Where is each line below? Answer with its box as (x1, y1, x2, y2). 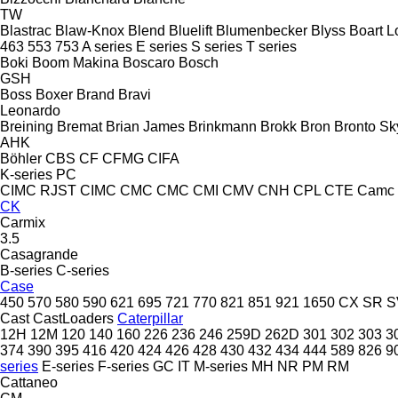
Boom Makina (32, 54, 119, 70)
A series (82, 38, 132, 54)
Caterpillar (117, 310, 183, 326)
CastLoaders (33, 310, 114, 326)
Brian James (106, 118, 185, 134)
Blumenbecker (216, 22, 307, 38)
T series (246, 38, 297, 54)
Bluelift (169, 22, 212, 38)
